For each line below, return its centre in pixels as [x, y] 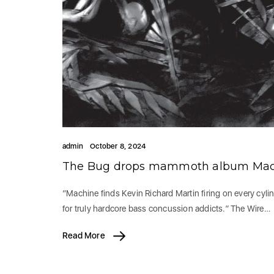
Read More [85, 236]
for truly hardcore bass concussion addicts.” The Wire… [166, 209]
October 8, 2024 [118, 146]
